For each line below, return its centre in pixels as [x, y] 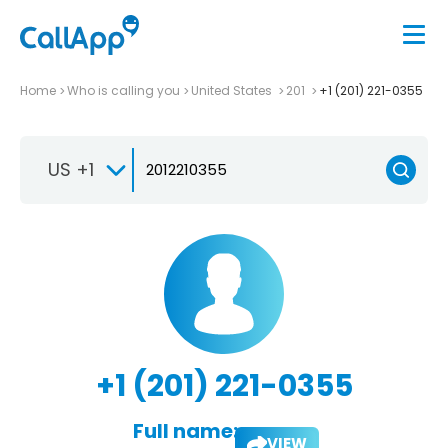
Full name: [185, 430]
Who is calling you [123, 90]
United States [233, 90]
